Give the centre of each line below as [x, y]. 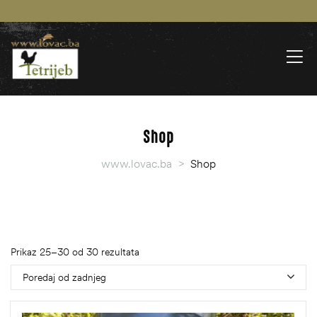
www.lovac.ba [137, 164]
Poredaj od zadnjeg [64, 277]
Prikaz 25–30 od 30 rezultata [75, 252]
